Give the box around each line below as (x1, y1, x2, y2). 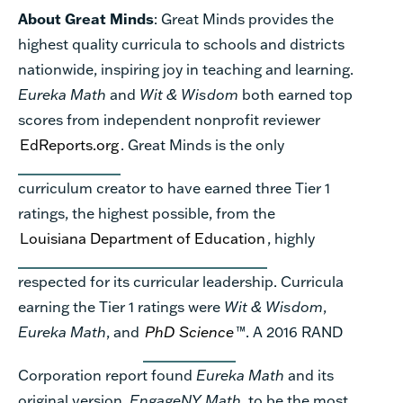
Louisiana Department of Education (20, 228, 265, 247)
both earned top (242, 84, 353, 103)
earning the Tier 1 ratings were (18, 296, 224, 316)
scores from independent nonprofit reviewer (18, 109, 320, 129)
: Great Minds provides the (154, 8, 334, 28)
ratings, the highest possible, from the (18, 202, 275, 222)
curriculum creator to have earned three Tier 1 (18, 177, 330, 197)
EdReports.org (20, 134, 119, 154)
